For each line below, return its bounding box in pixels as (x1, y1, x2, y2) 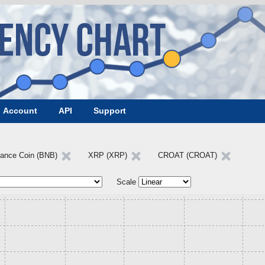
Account (3, 106, 37, 115)
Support (93, 106, 126, 115)
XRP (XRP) (88, 151, 130, 160)
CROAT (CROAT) (158, 151, 219, 160)
